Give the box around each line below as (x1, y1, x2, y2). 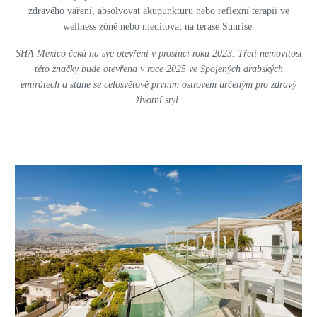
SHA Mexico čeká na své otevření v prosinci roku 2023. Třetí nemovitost (15, 48, 302, 59)
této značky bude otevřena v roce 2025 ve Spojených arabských (34, 64, 283, 75)
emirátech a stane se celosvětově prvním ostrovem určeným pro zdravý (21, 79, 296, 91)
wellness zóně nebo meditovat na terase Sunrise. (62, 21, 255, 33)
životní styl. (136, 95, 181, 106)
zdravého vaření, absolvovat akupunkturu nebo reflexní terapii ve (28, 6, 289, 17)
